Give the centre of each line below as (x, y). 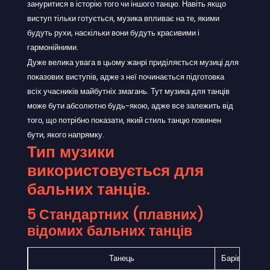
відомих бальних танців (110, 231)
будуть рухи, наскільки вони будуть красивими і (113, 33)
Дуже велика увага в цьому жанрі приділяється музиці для (133, 62)
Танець (121, 258)
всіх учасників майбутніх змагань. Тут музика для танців (128, 91)
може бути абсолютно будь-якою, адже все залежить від (130, 105)
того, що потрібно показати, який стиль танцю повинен (124, 120)
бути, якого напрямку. (66, 134)
